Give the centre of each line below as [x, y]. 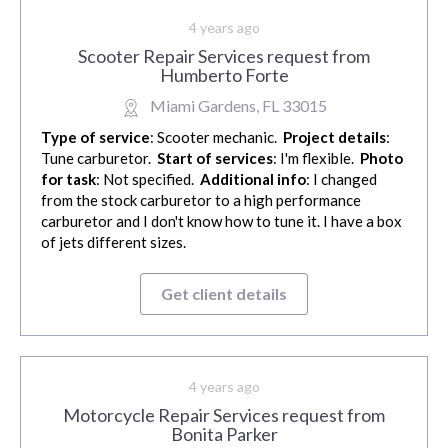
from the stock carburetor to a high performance [201, 200]
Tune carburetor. [99, 158]
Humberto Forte [224, 75]
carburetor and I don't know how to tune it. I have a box [221, 221]
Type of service [95, 137]
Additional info [253, 179]
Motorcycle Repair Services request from [224, 415]
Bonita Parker [224, 434]
